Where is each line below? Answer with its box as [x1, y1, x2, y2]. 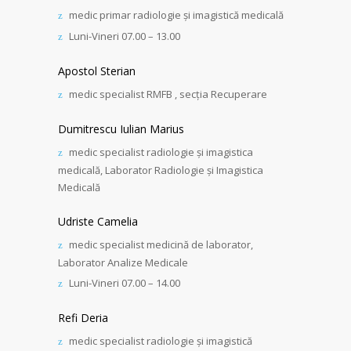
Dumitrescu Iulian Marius [58, 121, 184, 136]
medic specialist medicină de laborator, [69, 237, 253, 251]
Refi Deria [58, 310, 108, 325]
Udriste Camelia [58, 214, 138, 229]
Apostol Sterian [58, 63, 136, 78]
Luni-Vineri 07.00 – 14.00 [69, 276, 180, 290]
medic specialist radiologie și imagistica [69, 145, 253, 159]
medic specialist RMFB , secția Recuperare [69, 87, 267, 101]
